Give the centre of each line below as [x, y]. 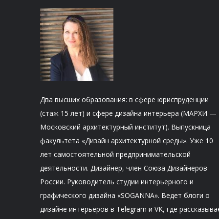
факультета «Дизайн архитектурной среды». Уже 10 [127, 141]
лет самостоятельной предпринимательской [115, 154]
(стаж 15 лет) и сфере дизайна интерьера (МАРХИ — [128, 113]
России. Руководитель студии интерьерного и [117, 182]
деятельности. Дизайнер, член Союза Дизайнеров [124, 168]
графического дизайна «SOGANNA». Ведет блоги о [125, 196]
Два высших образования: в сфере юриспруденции [124, 100]
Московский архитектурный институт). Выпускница [125, 127]
